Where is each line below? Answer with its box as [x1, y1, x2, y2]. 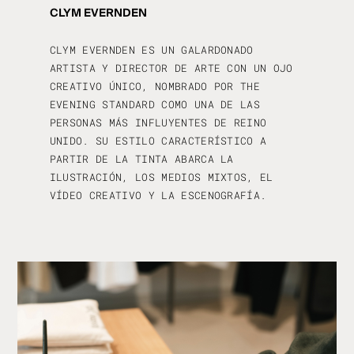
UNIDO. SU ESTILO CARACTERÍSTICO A [49, 134, 267, 149]
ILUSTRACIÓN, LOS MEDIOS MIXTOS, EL [49, 170, 273, 185]
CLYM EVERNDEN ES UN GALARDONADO [49, 43, 254, 58]
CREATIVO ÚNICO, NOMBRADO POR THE [49, 79, 261, 94]
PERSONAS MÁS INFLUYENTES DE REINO [49, 115, 267, 130]
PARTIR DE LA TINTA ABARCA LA [49, 152, 234, 167]
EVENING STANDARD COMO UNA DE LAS [49, 97, 261, 112]
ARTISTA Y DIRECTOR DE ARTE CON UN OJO [49, 61, 293, 76]
